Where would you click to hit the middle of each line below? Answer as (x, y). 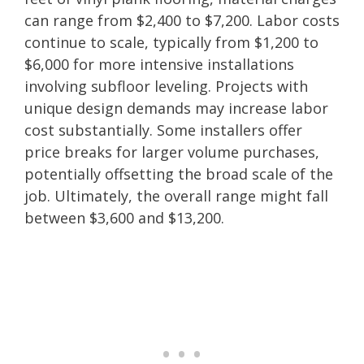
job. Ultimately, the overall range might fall (176, 195)
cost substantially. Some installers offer (163, 130)
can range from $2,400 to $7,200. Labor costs (182, 20)
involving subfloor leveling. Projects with (166, 86)
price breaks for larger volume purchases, (172, 152)
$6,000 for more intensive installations (159, 64)
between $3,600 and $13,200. (124, 217)
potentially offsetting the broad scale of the (179, 173)
